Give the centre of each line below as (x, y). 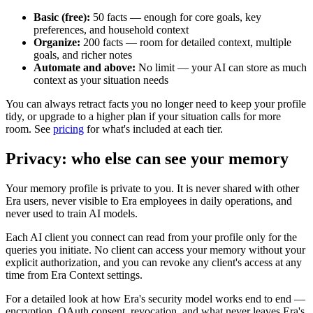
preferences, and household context (111, 30)
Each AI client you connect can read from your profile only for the (151, 237)
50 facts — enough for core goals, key (176, 17)
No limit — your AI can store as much (221, 68)
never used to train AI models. (72, 213)
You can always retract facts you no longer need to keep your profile (156, 104)
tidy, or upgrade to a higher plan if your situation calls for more (143, 117)
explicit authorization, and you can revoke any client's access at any (154, 262)
